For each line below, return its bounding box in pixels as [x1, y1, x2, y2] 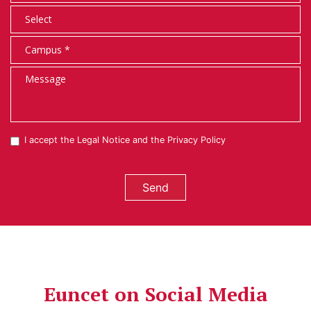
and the [130, 134, 167, 145]
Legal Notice [77, 134, 130, 145]
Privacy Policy [167, 134, 226, 145]
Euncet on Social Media [43, 280, 268, 307]
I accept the [24, 134, 77, 145]
